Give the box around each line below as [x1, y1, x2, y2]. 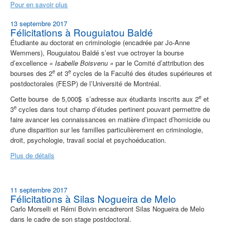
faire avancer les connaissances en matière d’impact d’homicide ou [10, 114, 210, 125]
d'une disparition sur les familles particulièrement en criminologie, [10, 125, 203, 135]
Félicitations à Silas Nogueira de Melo [10, 191, 176, 206]
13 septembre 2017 [10, 18, 67, 29]
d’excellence [10, 58, 49, 68]
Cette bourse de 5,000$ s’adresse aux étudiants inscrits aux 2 [10, 94, 199, 104]
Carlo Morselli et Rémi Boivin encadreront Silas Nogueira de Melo [10, 204, 204, 214]
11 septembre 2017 [10, 185, 67, 195]
